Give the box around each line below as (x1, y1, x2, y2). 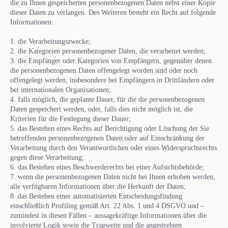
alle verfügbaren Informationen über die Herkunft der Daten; (10, 182, 186, 190)
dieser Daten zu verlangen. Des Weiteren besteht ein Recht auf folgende (10, 8, 216, 16)
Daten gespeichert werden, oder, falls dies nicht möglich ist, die (10, 105, 193, 113)
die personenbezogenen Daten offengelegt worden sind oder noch (10, 66, 197, 74)
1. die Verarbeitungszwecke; (10, 37, 91, 45)
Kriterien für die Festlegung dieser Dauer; (10, 115, 131, 123)
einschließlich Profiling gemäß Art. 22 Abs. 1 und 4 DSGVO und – (10, 202, 204, 210)
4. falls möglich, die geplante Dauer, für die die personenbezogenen (10, 95, 205, 103)
